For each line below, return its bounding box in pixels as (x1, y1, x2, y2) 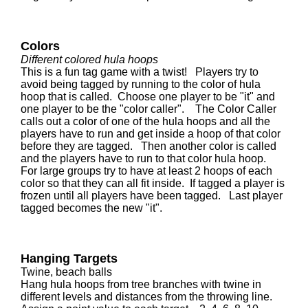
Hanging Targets (21, 252, 118, 265)
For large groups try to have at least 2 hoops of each (21, 165, 272, 177)
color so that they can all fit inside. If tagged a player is (21, 177, 285, 189)
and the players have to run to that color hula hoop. (21, 153, 269, 164)
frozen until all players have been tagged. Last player (21, 190, 283, 201)
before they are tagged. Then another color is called (21, 140, 276, 152)
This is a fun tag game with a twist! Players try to (21, 66, 258, 78)
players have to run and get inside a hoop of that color (21, 128, 280, 140)
